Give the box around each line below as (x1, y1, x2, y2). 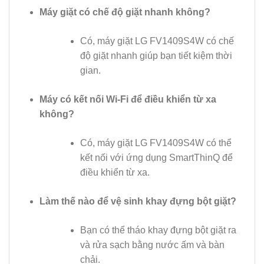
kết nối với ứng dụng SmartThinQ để (80, 153, 233, 163)
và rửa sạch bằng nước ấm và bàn (80, 240, 225, 250)
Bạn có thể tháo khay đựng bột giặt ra (80, 225, 236, 236)
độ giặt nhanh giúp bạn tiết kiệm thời (80, 51, 232, 61)
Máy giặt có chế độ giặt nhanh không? (39, 7, 210, 18)
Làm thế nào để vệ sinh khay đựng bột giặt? (39, 196, 236, 207)
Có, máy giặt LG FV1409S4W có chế (80, 36, 234, 47)
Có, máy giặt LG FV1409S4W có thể (80, 138, 232, 148)
